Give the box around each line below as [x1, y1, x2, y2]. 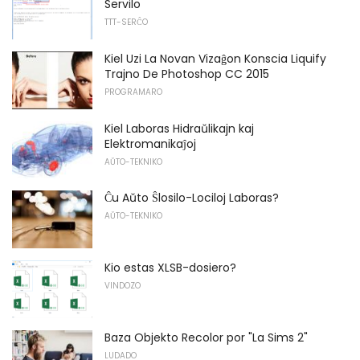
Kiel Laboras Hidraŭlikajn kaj [104, 120, 254, 137]
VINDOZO [104, 280, 141, 292]
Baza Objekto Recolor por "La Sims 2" [104, 329, 308, 346]
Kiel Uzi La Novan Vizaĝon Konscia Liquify [104, 51, 326, 67]
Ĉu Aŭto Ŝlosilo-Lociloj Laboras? [104, 190, 279, 207]
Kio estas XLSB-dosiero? [104, 260, 236, 276]
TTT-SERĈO [104, 16, 148, 29]
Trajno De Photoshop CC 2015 [104, 66, 269, 83]
